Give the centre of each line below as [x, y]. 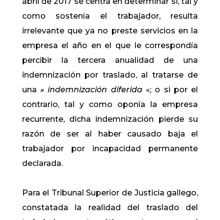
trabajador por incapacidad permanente [110, 149]
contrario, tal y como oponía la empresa [110, 104]
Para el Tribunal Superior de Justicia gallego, [110, 193]
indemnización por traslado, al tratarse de [110, 75]
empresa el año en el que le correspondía [110, 45]
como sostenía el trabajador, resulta [110, 16]
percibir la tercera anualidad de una [110, 60]
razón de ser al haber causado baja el [110, 134]
